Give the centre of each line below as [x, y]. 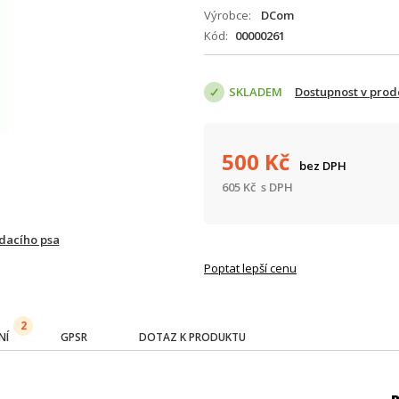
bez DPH [323, 166]
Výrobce [226, 15]
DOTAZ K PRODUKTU [192, 337]
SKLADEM [256, 92]
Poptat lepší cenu [250, 268]
